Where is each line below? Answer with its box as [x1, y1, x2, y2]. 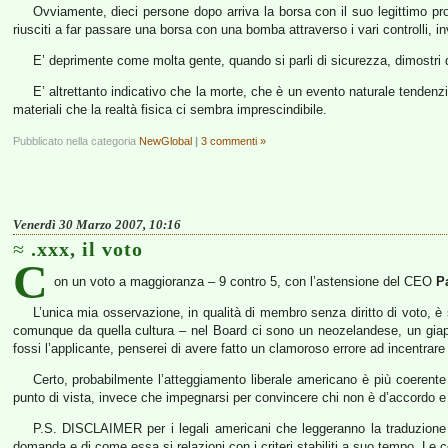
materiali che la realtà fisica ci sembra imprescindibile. [13, 102, 327, 117]
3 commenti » [201, 135, 266, 147]
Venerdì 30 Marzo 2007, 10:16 [13, 217, 181, 232]
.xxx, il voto [31, 238, 143, 260]
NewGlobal [139, 135, 192, 147]
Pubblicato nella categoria [13, 135, 139, 147]
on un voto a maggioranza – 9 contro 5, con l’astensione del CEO [54, 274, 436, 289]
